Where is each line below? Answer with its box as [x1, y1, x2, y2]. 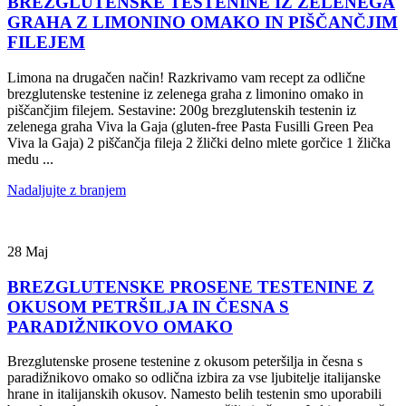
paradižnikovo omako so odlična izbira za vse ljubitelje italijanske [7, 370, 381, 386]
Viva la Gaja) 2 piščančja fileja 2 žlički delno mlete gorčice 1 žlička [7, 135, 391, 151]
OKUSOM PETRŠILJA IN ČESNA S [7, 296, 289, 316]
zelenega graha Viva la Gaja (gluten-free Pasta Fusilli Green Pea [7, 119, 373, 135]
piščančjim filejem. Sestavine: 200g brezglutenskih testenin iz [7, 102, 356, 119]
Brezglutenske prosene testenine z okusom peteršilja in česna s [7, 353, 362, 370]
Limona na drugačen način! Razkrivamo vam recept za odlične [7, 70, 365, 86]
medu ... [7, 151, 53, 168]
